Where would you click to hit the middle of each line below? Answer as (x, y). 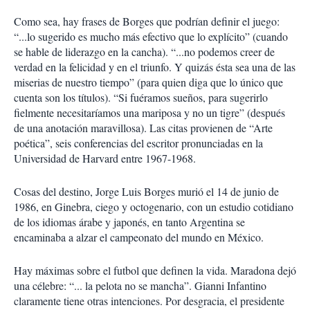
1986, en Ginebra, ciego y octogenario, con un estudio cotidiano (154, 207)
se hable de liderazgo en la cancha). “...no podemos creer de (144, 52)
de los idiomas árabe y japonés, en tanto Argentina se (129, 222)
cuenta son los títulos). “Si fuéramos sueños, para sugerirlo (141, 97)
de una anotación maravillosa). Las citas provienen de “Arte (143, 128)
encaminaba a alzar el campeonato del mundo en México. (139, 237)
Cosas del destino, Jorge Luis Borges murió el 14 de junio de (146, 191)
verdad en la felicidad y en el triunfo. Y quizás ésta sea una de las (155, 67)
